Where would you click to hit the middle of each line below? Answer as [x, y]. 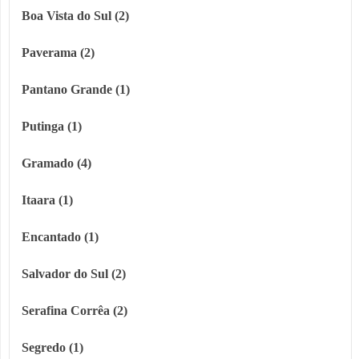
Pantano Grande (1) [76, 90]
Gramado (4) [56, 163]
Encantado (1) [60, 237]
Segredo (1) [52, 348]
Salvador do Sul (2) [74, 274]
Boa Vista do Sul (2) [75, 16]
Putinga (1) [52, 127]
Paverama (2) [58, 53]
